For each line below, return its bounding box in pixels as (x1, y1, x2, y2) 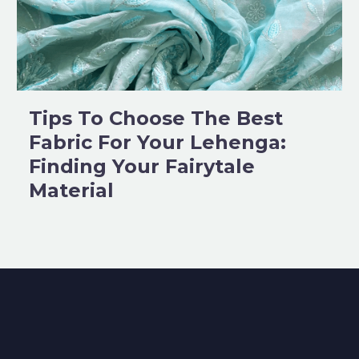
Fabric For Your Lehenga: (29, 130, 286, 154)
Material (29, 178, 114, 202)
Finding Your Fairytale (29, 154, 255, 178)
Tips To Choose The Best (29, 106, 283, 130)
